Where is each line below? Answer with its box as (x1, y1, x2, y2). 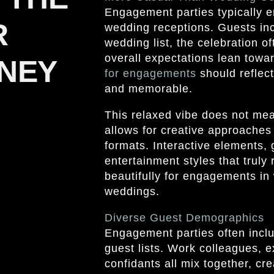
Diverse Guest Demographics (104, 211, 264, 224)
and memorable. (104, 82, 193, 95)
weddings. (104, 185, 160, 198)
